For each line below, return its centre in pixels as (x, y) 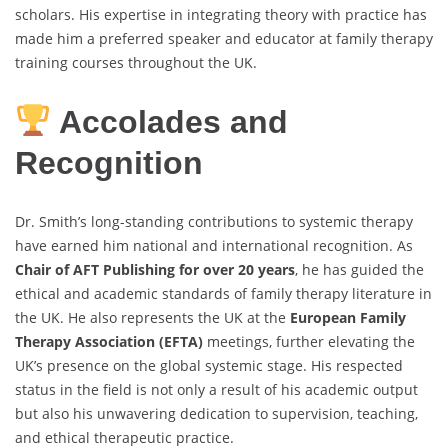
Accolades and (170, 121)
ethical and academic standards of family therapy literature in (223, 294)
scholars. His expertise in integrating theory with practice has (221, 15)
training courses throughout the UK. (136, 63)
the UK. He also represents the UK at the (152, 318)
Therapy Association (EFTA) (109, 342)
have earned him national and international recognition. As (214, 246)
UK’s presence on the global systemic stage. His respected (209, 366)
